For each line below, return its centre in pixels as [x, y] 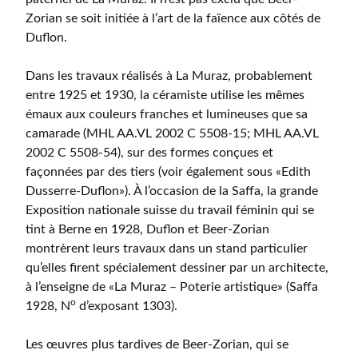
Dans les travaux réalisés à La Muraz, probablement [169, 76]
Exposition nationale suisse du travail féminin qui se [170, 210]
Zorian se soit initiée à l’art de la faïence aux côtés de [173, 18]
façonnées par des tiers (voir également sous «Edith [168, 171]
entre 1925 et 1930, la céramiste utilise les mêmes [165, 95]
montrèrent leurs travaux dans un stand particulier [167, 248]
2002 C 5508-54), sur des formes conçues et [149, 152]
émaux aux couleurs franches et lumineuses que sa [167, 114]
